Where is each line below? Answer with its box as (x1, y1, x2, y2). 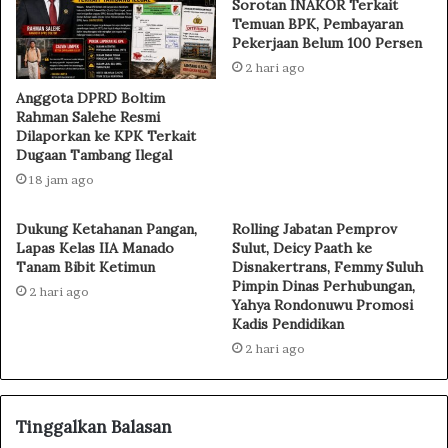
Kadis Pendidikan (232, 315, 344, 334)
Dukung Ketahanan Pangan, (16, 220, 197, 239)
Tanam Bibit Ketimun (16, 258, 159, 277)
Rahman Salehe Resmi (16, 108, 160, 127)
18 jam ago (29, 172, 94, 188)
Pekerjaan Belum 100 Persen (232, 33, 422, 52)
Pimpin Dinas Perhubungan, (232, 277, 415, 296)
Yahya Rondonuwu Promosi (232, 296, 413, 315)
